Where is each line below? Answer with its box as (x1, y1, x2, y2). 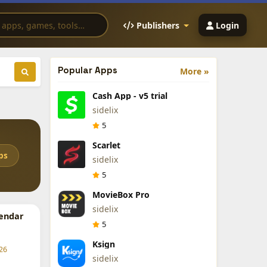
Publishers (133, 19, 182, 31)
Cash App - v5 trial (92, 90, 167, 101)
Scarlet (92, 139, 120, 151)
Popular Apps (58, 64, 117, 76)
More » (180, 66, 209, 77)
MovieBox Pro (92, 189, 150, 200)
